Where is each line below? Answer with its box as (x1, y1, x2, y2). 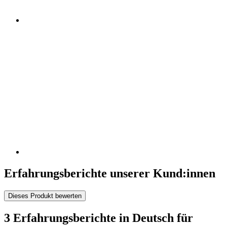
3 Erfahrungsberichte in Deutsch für (4, 211, 193, 224)
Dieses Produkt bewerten (8, 192, 82, 200)
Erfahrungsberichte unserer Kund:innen (4, 166, 215, 180)
